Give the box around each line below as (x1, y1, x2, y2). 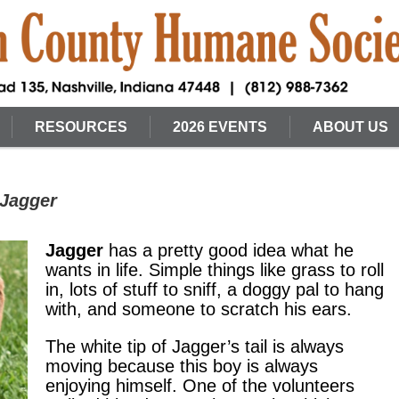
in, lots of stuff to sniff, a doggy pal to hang (45, 280, 384, 299)
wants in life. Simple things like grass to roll (45, 260, 384, 280)
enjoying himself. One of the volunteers (45, 376, 354, 395)
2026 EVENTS (173, 119, 267, 134)
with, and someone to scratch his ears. (45, 299, 352, 319)
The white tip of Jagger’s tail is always (45, 337, 344, 356)
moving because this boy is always (45, 356, 318, 376)
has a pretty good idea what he (103, 240, 354, 260)
